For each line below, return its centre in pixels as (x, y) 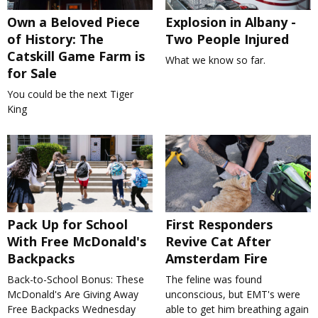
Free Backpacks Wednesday (71, 309)
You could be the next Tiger (70, 94)
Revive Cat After (218, 242)
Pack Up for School (67, 225)
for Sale (32, 73)
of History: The (55, 39)
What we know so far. (215, 60)
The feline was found (213, 280)
